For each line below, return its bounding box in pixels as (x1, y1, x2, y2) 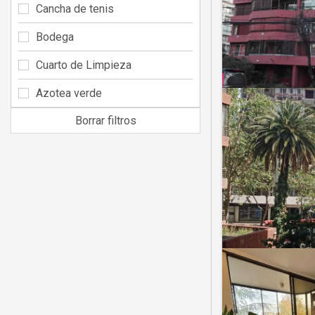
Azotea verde (36, 86, 102, 100)
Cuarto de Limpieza (36, 58, 131, 72)
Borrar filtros (75, 113, 136, 127)
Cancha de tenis (36, 1, 114, 15)
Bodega (36, 30, 74, 44)
